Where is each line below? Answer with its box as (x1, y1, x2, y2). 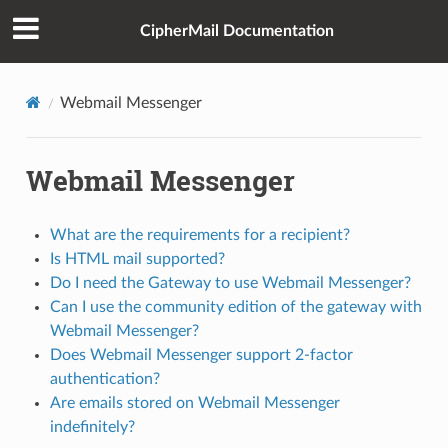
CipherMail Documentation (140, 23, 334, 40)
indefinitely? (49, 418, 135, 435)
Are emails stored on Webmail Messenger (49, 394, 340, 411)
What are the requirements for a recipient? (49, 226, 350, 243)
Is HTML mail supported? (49, 250, 225, 267)
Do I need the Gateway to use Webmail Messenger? (49, 274, 411, 291)
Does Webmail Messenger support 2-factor (49, 346, 353, 363)
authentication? (49, 370, 160, 387)
